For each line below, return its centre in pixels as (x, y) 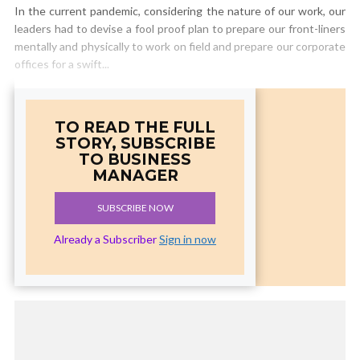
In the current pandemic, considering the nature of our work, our (180, 11)
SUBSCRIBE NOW (135, 208)
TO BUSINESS (135, 160)
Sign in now (188, 239)
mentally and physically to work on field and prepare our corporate (180, 46)
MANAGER (135, 176)
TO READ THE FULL (135, 127)
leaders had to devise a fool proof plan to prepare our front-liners (180, 29)
